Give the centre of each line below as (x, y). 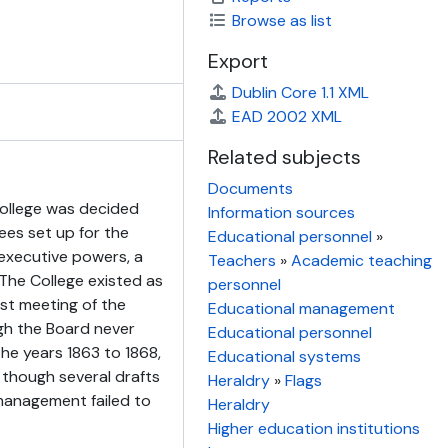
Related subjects (284, 157)
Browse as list (282, 20)
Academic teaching (361, 260)
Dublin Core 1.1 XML (300, 92)
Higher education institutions (314, 428)
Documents (250, 188)
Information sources (281, 212)
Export (238, 61)
